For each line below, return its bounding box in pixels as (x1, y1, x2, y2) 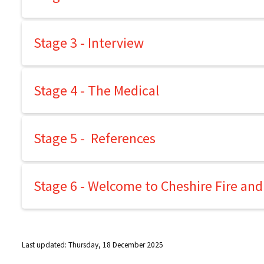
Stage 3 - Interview (34, 34, 144, 52)
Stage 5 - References (34, 129, 156, 147)
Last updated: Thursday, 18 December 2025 (22, 240, 163, 250)
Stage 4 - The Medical (34, 81, 159, 100)
